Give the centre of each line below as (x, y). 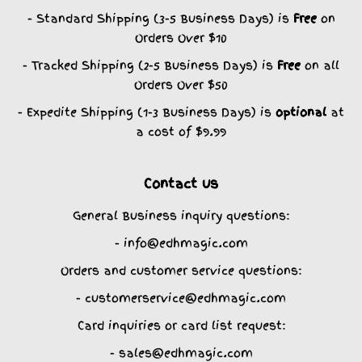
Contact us (181, 183)
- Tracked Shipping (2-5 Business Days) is (150, 65)
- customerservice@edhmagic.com (181, 297)
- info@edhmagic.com (181, 242)
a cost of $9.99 (181, 131)
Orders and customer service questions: (181, 270)
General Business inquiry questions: (181, 215)
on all (320, 65)
